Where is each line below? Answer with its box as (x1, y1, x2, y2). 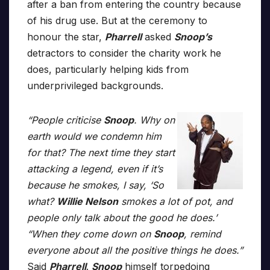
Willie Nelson (57, 195, 118, 207)
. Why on (134, 113, 175, 126)
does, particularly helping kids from (27, 63, 189, 75)
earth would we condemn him (27, 130, 162, 142)
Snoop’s (174, 30, 212, 43)
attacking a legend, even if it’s (27, 162, 163, 175)
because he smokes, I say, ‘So (27, 178, 164, 191)
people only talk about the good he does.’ (27, 211, 217, 224)
